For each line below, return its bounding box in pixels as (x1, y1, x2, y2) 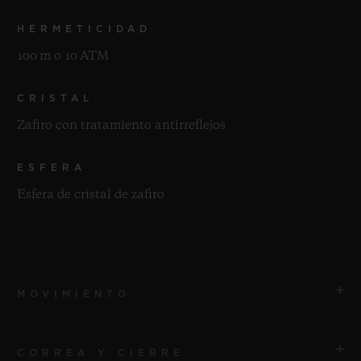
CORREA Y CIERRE (17, 348, 185, 359)
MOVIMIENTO (17, 289, 131, 300)
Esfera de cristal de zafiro (17, 189, 164, 202)
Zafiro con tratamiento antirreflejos (17, 119, 226, 133)
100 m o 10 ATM (17, 50, 109, 64)
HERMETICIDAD (17, 24, 151, 35)
